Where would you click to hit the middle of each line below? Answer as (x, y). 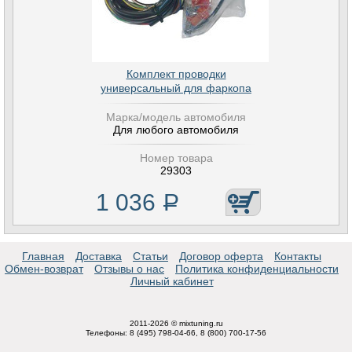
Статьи (150, 256)
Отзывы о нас (129, 269)
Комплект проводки (176, 74)
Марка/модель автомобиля (176, 117)
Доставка (99, 256)
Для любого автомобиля (176, 130)
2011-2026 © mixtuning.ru (176, 323)
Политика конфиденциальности (257, 269)
